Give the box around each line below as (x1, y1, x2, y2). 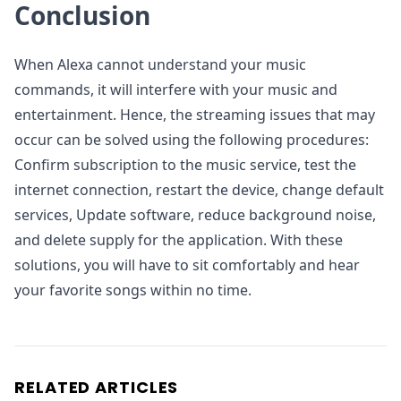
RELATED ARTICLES (14, 376, 179, 398)
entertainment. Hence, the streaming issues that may (14, 105, 375, 124)
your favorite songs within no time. (14, 280, 252, 300)
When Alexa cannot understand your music (14, 55, 306, 74)
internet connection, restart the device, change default (14, 180, 384, 200)
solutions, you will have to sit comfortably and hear (14, 255, 360, 275)
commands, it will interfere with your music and (14, 80, 337, 99)
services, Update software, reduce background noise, (14, 205, 376, 225)
